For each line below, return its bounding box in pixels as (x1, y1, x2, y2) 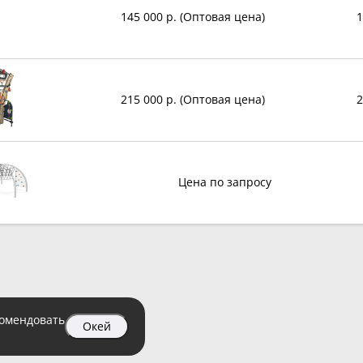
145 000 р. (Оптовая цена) (120, 9, 265, 25)
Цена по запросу (177, 174, 271, 190)
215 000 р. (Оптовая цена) (120, 92, 265, 108)
